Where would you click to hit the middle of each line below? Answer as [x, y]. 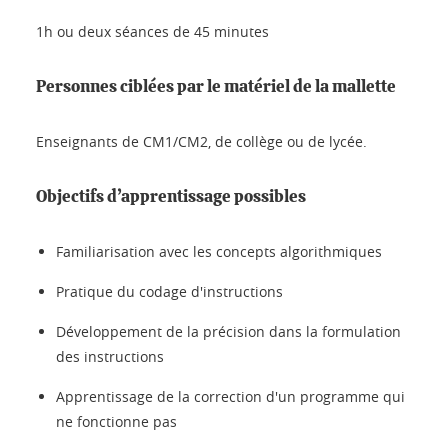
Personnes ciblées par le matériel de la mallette [216, 86]
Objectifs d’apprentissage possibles [171, 196]
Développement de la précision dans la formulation [228, 331]
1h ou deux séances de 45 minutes [152, 31]
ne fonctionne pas [116, 421]
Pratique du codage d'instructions [169, 291]
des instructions [110, 356]
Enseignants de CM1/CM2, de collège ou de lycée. [201, 141]
